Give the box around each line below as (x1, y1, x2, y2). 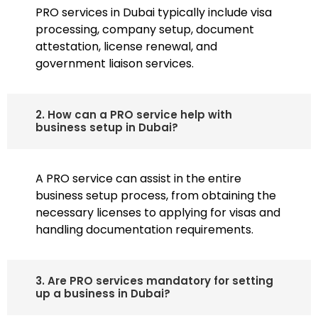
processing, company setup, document (35, 21, 254, 38)
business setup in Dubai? (35, 119, 178, 135)
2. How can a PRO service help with (35, 106, 232, 122)
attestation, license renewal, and (35, 38, 217, 55)
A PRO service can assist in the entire (35, 170, 241, 187)
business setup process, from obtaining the (35, 187, 276, 204)
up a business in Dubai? (35, 285, 170, 301)
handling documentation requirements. (35, 221, 253, 238)
